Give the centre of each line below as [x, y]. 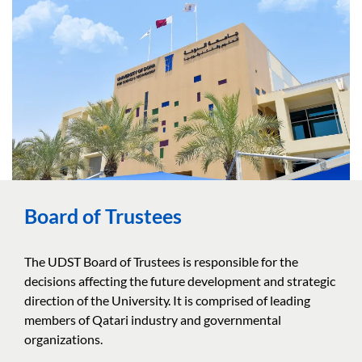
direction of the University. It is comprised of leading [167, 300]
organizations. [63, 339]
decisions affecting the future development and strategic [180, 280]
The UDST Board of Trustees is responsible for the [161, 261]
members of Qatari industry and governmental [153, 319]
